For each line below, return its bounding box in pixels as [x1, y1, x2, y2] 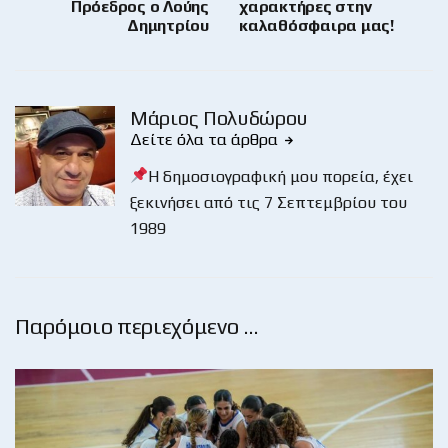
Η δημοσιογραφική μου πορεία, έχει [148, 166, 414, 186]
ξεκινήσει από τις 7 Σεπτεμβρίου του [130, 192, 407, 212]
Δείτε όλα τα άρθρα [130, 129, 282, 149]
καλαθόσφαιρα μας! [239, 15, 394, 35]
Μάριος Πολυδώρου [130, 105, 309, 129]
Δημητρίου [127, 15, 209, 35]
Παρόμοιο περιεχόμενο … [15, 312, 259, 339]
